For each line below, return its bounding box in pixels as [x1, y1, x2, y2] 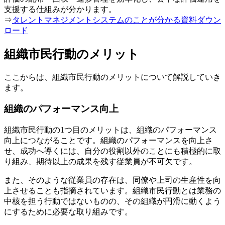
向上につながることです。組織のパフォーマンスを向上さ [4, 136, 213, 145]
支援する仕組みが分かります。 [4, 5, 117, 14]
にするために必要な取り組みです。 [4, 207, 133, 216]
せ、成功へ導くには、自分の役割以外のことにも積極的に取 [4, 147, 221, 156]
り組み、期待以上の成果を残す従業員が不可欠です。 [4, 157, 197, 166]
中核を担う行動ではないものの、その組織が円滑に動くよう [4, 197, 221, 206]
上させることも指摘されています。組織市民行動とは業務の [4, 186, 221, 195]
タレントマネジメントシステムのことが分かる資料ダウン [12, 15, 221, 24]
